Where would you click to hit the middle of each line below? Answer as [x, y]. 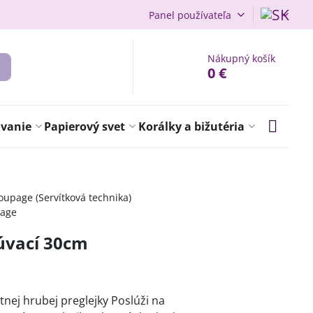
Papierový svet [85, 126]
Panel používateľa [190, 15]
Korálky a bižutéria [192, 126]
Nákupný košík [242, 58]
